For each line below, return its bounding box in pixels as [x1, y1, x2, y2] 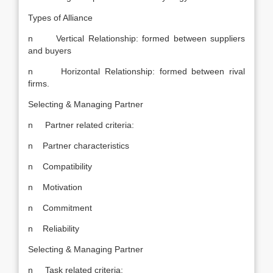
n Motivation [28, 182, 82, 192]
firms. [28, 79, 49, 88]
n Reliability [28, 224, 79, 233]
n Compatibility [28, 161, 92, 171]
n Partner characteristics [28, 141, 129, 151]
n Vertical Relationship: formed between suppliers [28, 34, 245, 43]
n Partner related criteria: [28, 120, 134, 130]
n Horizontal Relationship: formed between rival [28, 66, 245, 76]
